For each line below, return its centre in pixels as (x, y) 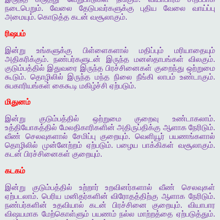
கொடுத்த (54, 17)
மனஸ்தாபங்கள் (159, 59)
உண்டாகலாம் (193, 119)
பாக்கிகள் (158, 145)
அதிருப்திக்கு (139, 128)
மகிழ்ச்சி (94, 85)
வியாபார (202, 205)
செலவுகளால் (46, 137)
